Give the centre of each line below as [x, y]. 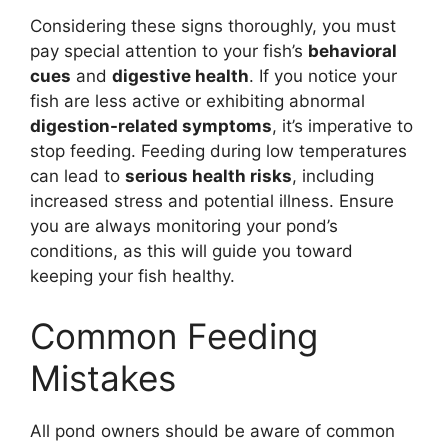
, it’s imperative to [342, 126]
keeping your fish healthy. [132, 276]
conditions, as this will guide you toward [191, 251]
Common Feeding [174, 335]
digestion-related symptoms [151, 126]
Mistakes [103, 377]
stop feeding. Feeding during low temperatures [218, 151]
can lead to [77, 176]
